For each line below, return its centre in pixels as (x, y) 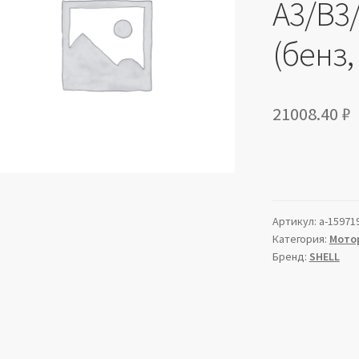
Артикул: (295, 222)
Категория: (301, 239)
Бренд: (290, 257)
